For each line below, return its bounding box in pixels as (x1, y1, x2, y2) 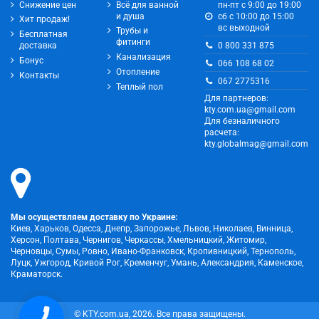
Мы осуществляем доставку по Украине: (11, 211, 177, 222)
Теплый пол (116, 81, 163, 92)
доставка (19, 41, 57, 51)
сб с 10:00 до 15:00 (217, 11, 294, 21)
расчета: (204, 127, 239, 138)
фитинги (116, 37, 150, 48)
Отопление (116, 66, 159, 77)
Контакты (19, 70, 59, 80)
